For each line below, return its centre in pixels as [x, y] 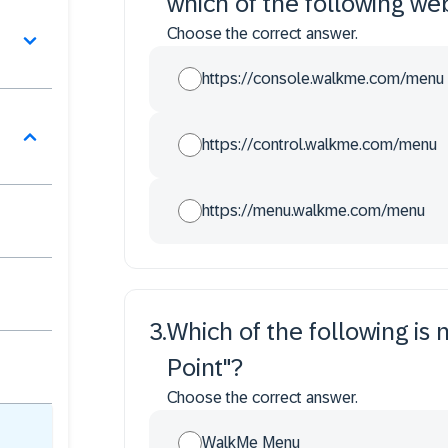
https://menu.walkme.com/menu [313, 210]
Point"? [205, 367]
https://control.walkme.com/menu [319, 144]
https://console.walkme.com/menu [323, 78]
